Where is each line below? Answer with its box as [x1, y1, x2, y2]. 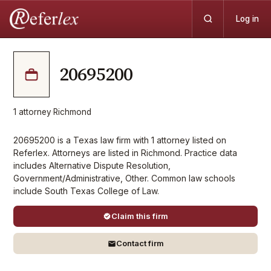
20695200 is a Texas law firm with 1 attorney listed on [13, 135, 226, 145]
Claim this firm [111, 211, 168, 221]
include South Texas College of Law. [13, 186, 159, 196]
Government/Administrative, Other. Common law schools [13, 173, 235, 183]
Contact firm [116, 238, 164, 248]
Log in [236, 14, 259, 24]
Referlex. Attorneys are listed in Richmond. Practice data [13, 148, 237, 158]
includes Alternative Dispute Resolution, [13, 160, 171, 171]
